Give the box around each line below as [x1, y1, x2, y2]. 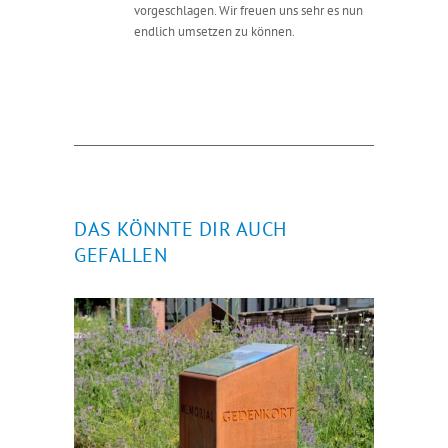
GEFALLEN [74, 241, 167, 268]
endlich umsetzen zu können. [134, 22, 295, 40]
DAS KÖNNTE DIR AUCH [74, 215, 287, 242]
